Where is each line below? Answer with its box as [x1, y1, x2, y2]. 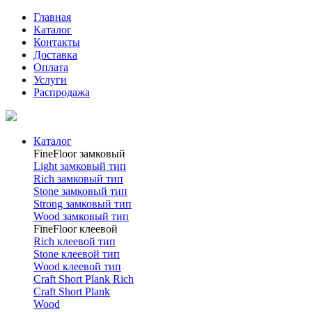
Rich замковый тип [33, 173, 123, 185]
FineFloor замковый [33, 148, 125, 159]
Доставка [33, 49, 77, 61]
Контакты [33, 36, 80, 48]
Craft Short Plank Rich [33, 273, 134, 285]
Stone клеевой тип [33, 248, 120, 260]
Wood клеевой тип [33, 260, 121, 272]
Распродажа [33, 86, 90, 98]
